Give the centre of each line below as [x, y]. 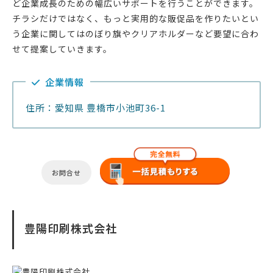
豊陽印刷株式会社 [71, 228]
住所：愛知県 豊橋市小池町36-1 [96, 107]
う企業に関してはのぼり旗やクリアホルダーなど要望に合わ [136, 33]
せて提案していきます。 [62, 48]
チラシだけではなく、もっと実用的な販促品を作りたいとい [136, 18]
